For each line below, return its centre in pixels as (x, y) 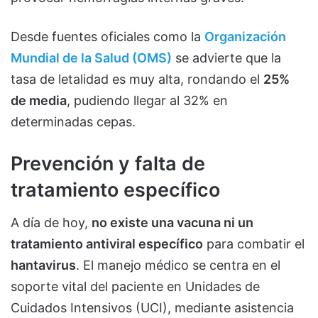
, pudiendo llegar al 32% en (147, 100)
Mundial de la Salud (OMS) (91, 57)
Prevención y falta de (108, 163)
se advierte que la (226, 57)
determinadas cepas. (73, 121)
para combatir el (254, 244)
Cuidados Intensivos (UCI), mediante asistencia (152, 308)
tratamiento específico (115, 190)
